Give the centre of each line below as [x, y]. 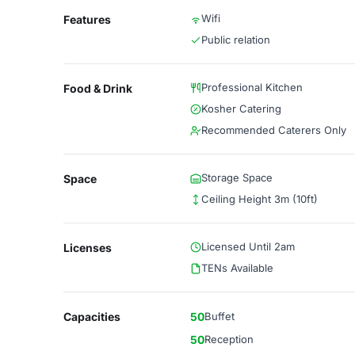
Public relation [236, 40]
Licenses [88, 248]
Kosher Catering [241, 109]
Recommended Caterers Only [274, 130]
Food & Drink [98, 88]
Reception [229, 339]
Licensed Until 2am [248, 246]
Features [87, 19]
